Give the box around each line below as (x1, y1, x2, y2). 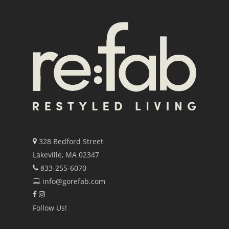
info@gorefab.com (42, 176, 105, 186)
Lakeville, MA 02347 (33, 150, 99, 159)
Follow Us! (33, 203, 67, 213)
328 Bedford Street (39, 136, 103, 146)
